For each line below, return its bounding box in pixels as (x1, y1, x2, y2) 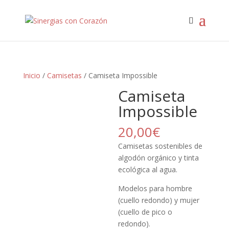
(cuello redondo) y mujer (118, 195, 200, 205)
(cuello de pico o (118, 207, 173, 217)
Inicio (22, 71, 40, 80)
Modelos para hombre (118, 184, 193, 193)
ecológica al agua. (118, 165, 178, 174)
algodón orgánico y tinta (118, 153, 199, 163)
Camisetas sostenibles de (118, 141, 203, 151)
